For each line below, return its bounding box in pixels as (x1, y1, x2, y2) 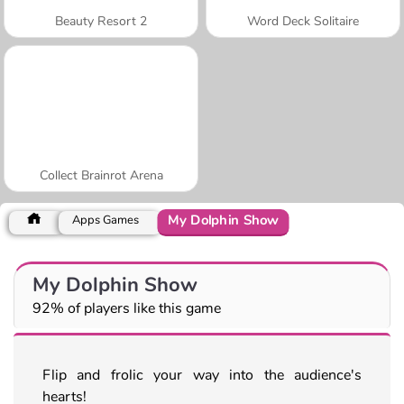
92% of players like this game (32, 298, 221, 318)
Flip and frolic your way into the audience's (42, 364, 362, 385)
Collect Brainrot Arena (39, 166, 163, 184)
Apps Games (72, 211, 139, 228)
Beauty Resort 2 (55, 12, 147, 30)
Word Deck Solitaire (247, 12, 359, 30)
